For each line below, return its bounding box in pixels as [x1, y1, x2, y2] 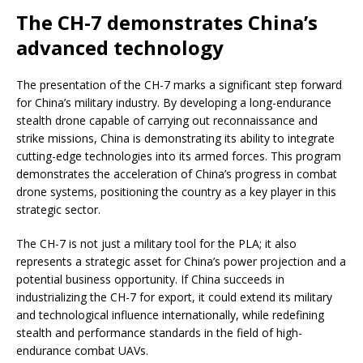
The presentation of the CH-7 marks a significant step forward [16, 76, 342, 92]
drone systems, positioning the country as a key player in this [16, 183, 336, 199]
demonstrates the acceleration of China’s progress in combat [16, 165, 337, 181]
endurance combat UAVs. [16, 342, 148, 358]
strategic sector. [16, 201, 100, 217]
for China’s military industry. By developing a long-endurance [16, 94, 331, 110]
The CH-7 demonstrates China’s [16, 8, 318, 36]
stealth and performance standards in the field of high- [16, 324, 302, 340]
